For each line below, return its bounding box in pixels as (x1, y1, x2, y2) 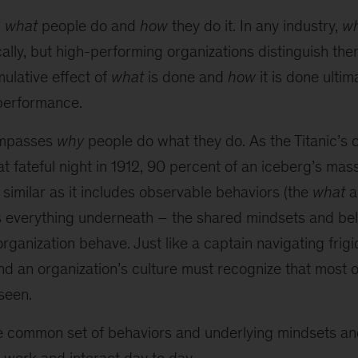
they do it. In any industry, (167, 17, 342, 34)
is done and (143, 68, 228, 86)
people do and (37, 17, 140, 34)
